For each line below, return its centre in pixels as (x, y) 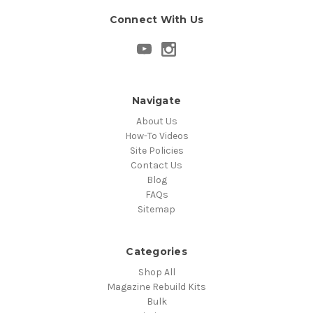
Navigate (156, 101)
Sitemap (156, 210)
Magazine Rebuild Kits (156, 287)
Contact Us (156, 166)
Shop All (156, 272)
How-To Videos (156, 136)
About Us (156, 122)
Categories (156, 252)
